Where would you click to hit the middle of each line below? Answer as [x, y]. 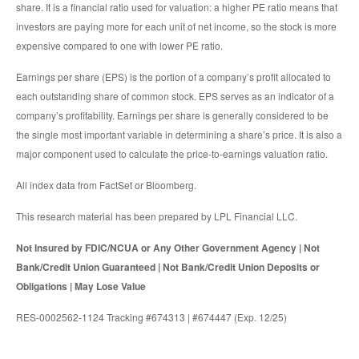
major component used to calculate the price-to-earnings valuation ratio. [172, 153]
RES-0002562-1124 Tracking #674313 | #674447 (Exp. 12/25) [151, 317]
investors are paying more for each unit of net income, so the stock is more [176, 26]
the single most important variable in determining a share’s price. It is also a [179, 134]
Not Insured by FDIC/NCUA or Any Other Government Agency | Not [168, 247]
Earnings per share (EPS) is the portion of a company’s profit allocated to [173, 76]
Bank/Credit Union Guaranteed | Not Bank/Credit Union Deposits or [168, 266]
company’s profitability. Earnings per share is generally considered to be [172, 115]
